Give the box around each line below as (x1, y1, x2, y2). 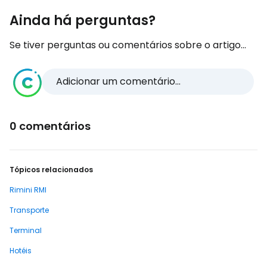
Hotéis (10, 246, 32, 256)
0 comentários (10, 119, 91, 133)
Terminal (10, 225, 42, 235)
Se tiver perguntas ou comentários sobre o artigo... (10, 38, 246, 52)
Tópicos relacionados (10, 164, 93, 175)
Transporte (10, 205, 49, 215)
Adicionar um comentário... (56, 74, 181, 88)
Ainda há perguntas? (10, 11, 156, 30)
